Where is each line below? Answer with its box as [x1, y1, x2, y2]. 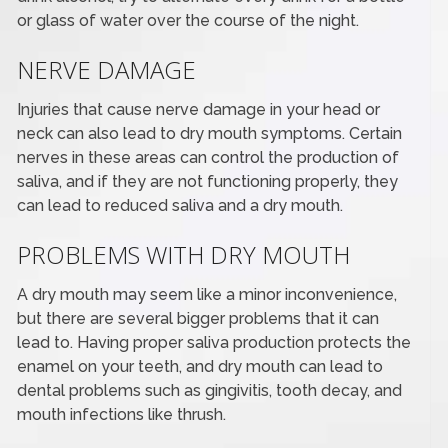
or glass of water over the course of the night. [17, 10, 360, 30]
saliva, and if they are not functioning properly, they [17, 171, 399, 191]
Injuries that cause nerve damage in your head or [17, 99, 381, 119]
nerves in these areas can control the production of [17, 147, 400, 167]
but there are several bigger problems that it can [17, 308, 380, 328]
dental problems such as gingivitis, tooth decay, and [17, 380, 403, 400]
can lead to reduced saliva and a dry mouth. [17, 195, 344, 215]
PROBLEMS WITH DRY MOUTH [17, 237, 351, 271]
